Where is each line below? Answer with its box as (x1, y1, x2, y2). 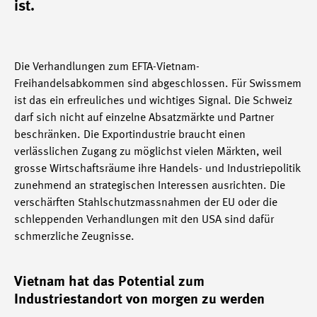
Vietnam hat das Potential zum (14, 275, 204, 289)
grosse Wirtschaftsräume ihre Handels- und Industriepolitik (14, 163, 301, 175)
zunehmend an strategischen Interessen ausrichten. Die (14, 180, 285, 192)
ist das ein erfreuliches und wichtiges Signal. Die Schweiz (14, 96, 292, 107)
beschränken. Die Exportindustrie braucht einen (14, 129, 246, 141)
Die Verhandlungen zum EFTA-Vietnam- (14, 62, 200, 73)
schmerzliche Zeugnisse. (14, 231, 134, 243)
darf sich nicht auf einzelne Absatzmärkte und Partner (14, 113, 274, 124)
